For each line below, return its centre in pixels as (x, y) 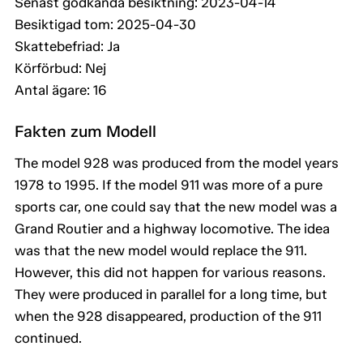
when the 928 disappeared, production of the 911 (168, 316)
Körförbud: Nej (60, 68)
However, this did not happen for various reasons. (170, 273)
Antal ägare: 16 (61, 90)
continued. (48, 338)
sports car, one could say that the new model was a (176, 207)
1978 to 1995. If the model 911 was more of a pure (169, 185)
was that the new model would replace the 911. (161, 251)
